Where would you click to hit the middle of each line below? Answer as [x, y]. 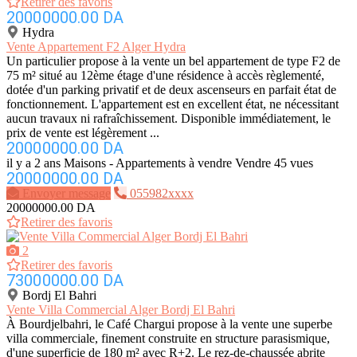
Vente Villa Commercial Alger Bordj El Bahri [121, 310]
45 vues [294, 163]
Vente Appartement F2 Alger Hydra [96, 47]
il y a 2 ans [33, 163]
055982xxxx [162, 194]
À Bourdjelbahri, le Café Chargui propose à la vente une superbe [169, 324]
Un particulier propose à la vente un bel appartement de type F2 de [173, 61]
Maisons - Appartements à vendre [148, 163]
